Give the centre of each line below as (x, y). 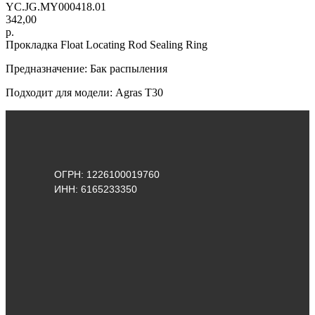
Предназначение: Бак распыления (86, 68)
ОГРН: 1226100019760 (107, 174)
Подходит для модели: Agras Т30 (84, 92)
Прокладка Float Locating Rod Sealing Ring (107, 44)
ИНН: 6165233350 (96, 189)
